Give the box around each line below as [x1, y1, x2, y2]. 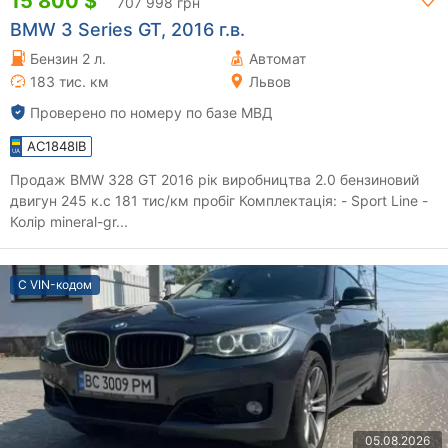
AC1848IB [27, 137, 86, 154]
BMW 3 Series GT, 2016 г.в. [10, 18, 245, 40]
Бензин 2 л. [30, 49, 106, 67]
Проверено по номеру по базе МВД [30, 103, 273, 121]
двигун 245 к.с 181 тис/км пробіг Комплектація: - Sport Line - [10, 191, 115, 209]
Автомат [249, 49, 306, 67]
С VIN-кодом [18, 276, 92, 292]
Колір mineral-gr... [10, 212, 128, 230]
